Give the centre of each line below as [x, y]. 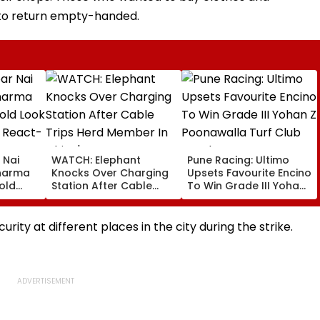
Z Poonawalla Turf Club [248, 198]
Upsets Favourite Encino [249, 172]
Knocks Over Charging [110, 172]
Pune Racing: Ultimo [238, 160]
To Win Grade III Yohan [246, 185]
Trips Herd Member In [107, 198]
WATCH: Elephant [96, 160]
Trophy [206, 211]
